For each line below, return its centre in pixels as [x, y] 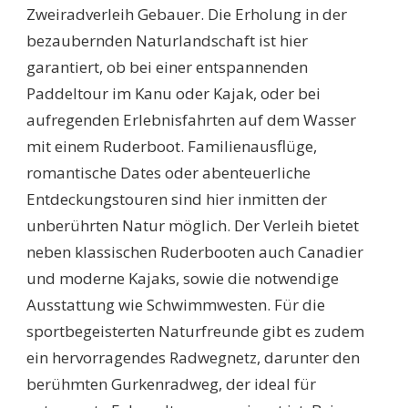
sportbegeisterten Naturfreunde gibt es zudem [195, 331]
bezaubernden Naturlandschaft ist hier [167, 40]
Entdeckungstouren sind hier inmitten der [177, 199]
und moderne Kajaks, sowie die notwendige [183, 278]
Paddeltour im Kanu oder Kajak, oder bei [173, 93]
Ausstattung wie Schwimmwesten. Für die [176, 304]
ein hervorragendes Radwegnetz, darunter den [193, 357]
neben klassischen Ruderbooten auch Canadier [195, 251]
